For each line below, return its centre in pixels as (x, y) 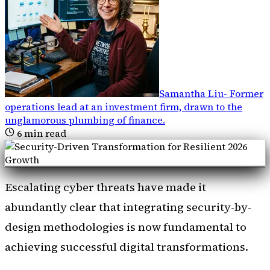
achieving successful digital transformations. (127, 247)
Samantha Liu (191, 93)
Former (246, 93)
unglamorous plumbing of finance (84, 120)
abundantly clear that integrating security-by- (128, 207)
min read (44, 133)
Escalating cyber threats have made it (105, 187)
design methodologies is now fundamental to (126, 227)
